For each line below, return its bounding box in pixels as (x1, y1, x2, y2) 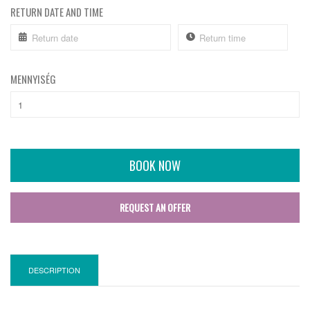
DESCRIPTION (28, 264, 80, 276)
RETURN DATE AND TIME (10, 4, 103, 20)
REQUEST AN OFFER (120, 200, 190, 215)
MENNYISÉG (10, 71, 56, 87)
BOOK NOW (129, 156, 181, 175)
